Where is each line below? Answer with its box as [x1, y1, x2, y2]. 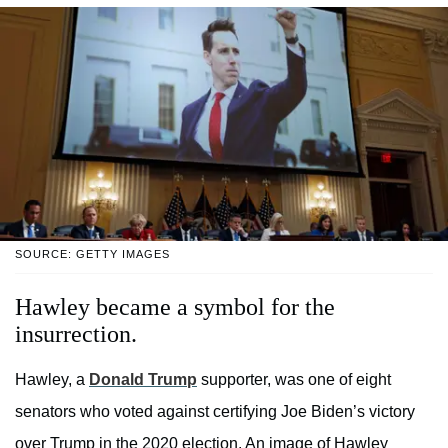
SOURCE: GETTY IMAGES [15, 248, 170, 261]
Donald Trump [89, 371, 197, 389]
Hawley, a [15, 371, 89, 389]
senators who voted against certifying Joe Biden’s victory [15, 403, 415, 421]
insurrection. [15, 321, 137, 348]
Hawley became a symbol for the [15, 294, 335, 321]
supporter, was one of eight [197, 371, 391, 389]
